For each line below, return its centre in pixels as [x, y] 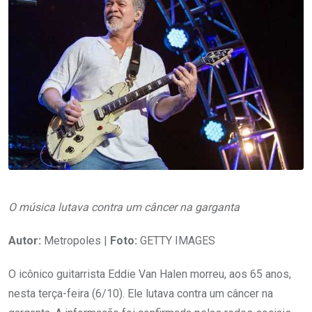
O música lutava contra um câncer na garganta [124, 208]
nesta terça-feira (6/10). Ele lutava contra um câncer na [141, 294]
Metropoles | [76, 241]
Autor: [25, 241]
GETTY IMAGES [176, 241]
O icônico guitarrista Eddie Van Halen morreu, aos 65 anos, [150, 274]
